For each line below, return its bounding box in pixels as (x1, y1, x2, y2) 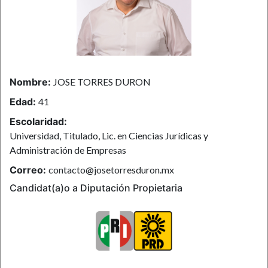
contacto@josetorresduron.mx (48, 164, 174, 176)
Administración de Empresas (10, 144, 126, 156)
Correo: (10, 164, 48, 176)
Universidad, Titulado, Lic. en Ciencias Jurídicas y (10, 130, 208, 142)
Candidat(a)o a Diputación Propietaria (10, 182, 182, 194)
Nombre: (10, 76, 53, 89)
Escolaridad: (10, 115, 67, 128)
